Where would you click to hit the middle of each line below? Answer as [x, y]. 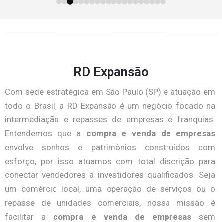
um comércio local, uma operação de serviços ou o [110, 189]
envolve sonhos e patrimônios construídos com [110, 147]
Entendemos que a [46, 133]
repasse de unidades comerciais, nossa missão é [110, 203]
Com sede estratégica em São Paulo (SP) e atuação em [110, 92]
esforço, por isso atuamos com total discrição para [110, 161]
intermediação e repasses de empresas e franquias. [110, 119]
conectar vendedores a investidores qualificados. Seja [110, 175]
